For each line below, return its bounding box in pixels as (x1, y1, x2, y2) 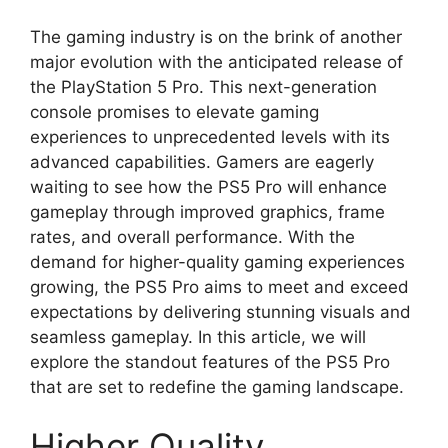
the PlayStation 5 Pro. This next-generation (30, 76, 377, 97)
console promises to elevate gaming (30, 101, 319, 122)
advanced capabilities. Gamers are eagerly (30, 151, 374, 172)
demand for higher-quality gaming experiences (30, 251, 405, 272)
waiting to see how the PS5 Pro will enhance (30, 176, 387, 197)
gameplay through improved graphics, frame (30, 201, 385, 222)
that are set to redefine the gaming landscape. (30, 376, 404, 397)
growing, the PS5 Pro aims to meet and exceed (30, 276, 409, 297)
